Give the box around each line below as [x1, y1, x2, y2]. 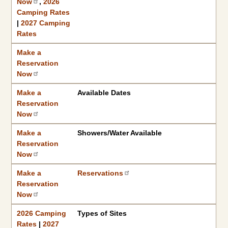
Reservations [77, 169, 123, 177]
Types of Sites [77, 209, 127, 217]
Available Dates [77, 89, 131, 97]
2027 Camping [21, 19, 71, 27]
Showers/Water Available [77, 129, 162, 137]
